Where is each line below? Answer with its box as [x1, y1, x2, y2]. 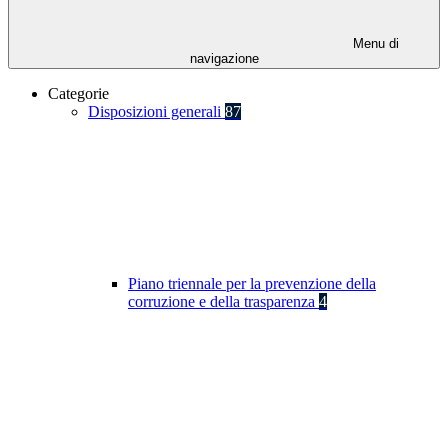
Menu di [349, 36, 399, 52]
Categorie [48, 85, 109, 103]
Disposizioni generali [88, 103, 225, 121]
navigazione [189, 51, 259, 67]
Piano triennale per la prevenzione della [128, 275, 376, 293]
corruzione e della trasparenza [128, 293, 319, 311]
